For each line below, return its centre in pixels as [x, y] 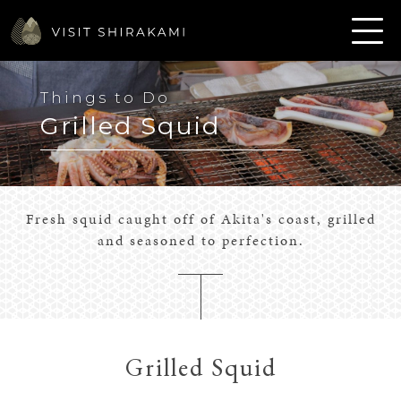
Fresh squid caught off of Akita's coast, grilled [200, 219]
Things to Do [105, 98]
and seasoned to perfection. [200, 240]
